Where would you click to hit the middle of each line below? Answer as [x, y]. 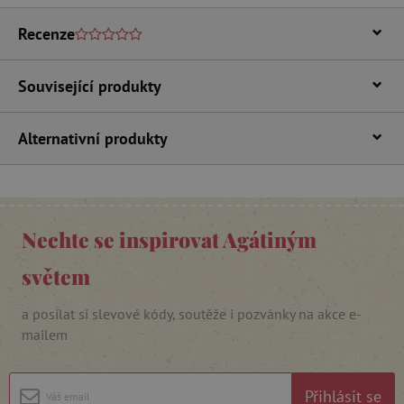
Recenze [46, 33]
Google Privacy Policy [213, 213]
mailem [45, 334]
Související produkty [90, 86]
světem [56, 276]
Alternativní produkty [93, 138]
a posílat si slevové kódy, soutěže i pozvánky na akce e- [192, 313]
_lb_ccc [112, 147]
